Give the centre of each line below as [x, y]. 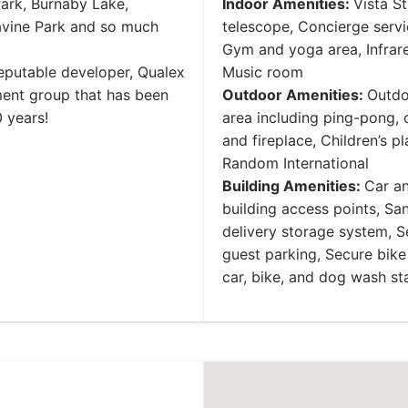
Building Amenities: [293, 186]
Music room [263, 72]
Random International [296, 163]
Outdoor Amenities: [295, 95]
